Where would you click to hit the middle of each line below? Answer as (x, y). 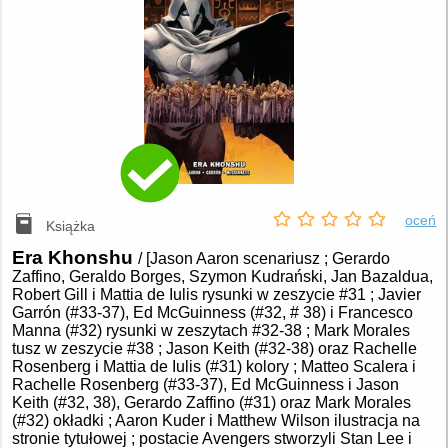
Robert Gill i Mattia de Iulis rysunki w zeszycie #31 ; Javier (216, 295)
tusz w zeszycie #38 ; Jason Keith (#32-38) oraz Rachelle (214, 349)
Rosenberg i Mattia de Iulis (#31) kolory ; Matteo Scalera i (213, 367)
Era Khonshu (74, 258)
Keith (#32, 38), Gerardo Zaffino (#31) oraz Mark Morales (211, 403)
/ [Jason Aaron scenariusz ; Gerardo (263, 259)
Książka (71, 225)
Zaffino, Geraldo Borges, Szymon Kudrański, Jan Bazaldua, (222, 277)
